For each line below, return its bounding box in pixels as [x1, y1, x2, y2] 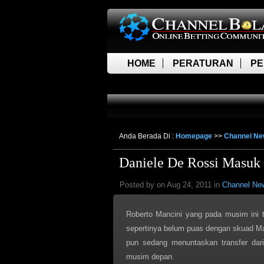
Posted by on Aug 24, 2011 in [120, 180, 222, 189]
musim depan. [126, 252, 174, 261]
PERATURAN [173, 58, 233, 68]
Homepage [176, 132, 212, 140]
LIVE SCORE [127, 79, 185, 89]
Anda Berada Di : [119, 132, 176, 140]
